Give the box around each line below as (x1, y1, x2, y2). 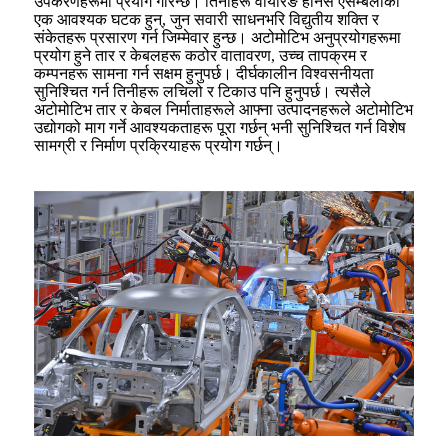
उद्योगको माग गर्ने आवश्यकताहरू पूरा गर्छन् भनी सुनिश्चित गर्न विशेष (34, 118, 406, 136)
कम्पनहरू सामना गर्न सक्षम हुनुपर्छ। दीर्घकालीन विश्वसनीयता (34, 64, 374, 82)
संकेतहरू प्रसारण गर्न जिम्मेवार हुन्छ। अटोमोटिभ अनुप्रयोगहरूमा (34, 28, 401, 46)
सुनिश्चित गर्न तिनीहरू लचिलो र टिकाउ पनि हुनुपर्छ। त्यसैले (34, 82, 371, 100)
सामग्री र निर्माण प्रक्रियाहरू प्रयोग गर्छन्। (34, 136, 283, 154)
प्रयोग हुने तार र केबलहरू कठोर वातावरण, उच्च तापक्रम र (34, 46, 367, 64)
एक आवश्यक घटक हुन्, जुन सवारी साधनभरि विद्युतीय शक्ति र (34, 10, 379, 28)
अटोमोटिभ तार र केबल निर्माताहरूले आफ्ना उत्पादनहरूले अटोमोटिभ (34, 100, 413, 118)
